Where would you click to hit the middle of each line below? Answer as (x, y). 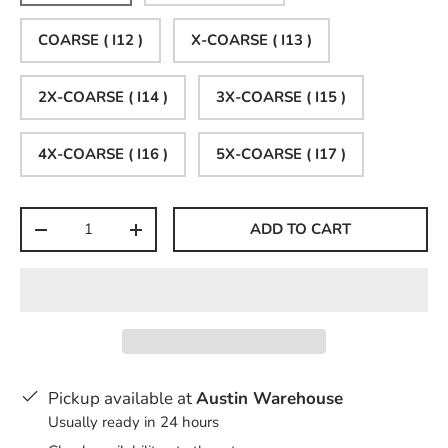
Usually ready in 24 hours (133, 422)
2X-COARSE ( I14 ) (103, 97)
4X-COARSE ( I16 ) (103, 154)
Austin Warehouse (269, 399)
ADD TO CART (301, 229)
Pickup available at (122, 399)
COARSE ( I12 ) (90, 40)
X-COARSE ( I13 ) (251, 40)
